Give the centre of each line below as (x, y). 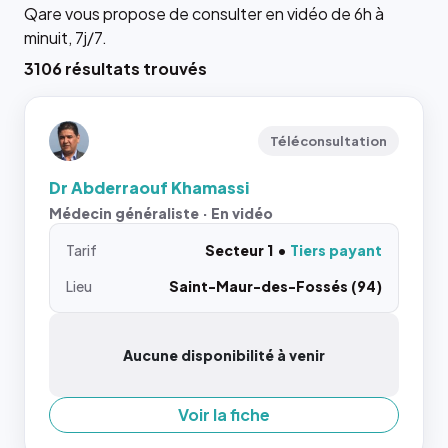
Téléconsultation (328, 141)
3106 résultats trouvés (115, 68)
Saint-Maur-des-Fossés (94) (275, 286)
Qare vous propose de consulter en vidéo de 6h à (204, 13)
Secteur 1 (239, 250)
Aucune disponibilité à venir (224, 355)
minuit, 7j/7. (65, 37)
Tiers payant (336, 250)
